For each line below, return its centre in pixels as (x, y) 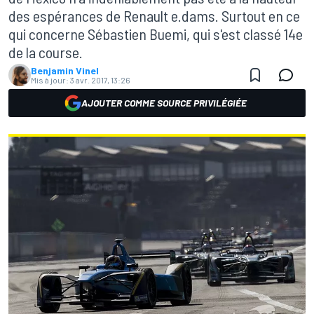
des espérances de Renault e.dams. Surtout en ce (154, 15)
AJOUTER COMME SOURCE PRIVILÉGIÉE (164, 103)
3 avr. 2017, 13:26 (100, 80)
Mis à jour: (50, 80)
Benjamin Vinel (65, 70)
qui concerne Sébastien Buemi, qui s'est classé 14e (156, 34)
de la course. (46, 52)
